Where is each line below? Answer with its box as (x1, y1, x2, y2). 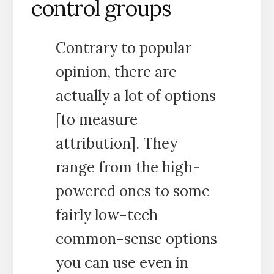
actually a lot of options (55, 86, 216, 106)
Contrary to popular (55, 39, 191, 58)
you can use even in (55, 253, 188, 273)
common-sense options (55, 229, 217, 249)
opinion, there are (55, 62, 177, 82)
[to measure (55, 110, 138, 130)
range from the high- (55, 158, 201, 177)
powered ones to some (55, 182, 210, 201)
